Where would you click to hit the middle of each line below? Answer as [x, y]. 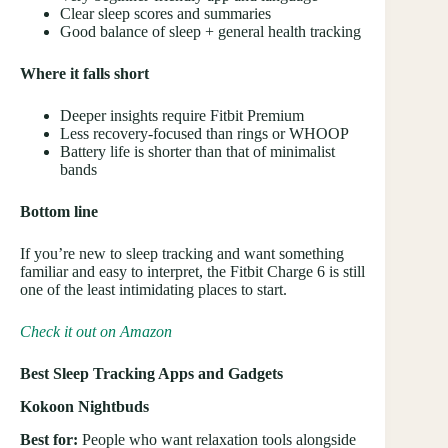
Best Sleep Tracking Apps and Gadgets [153, 374]
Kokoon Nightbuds [84, 407]
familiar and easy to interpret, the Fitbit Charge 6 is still [192, 272]
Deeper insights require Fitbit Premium [182, 116]
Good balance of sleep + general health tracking [210, 32]
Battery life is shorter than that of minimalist [197, 152]
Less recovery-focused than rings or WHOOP [204, 134]
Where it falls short [84, 74]
